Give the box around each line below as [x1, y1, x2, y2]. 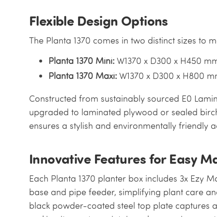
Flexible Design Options [29, 11, 168, 30]
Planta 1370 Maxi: [48, 70, 117, 81]
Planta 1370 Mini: [48, 55, 115, 66]
